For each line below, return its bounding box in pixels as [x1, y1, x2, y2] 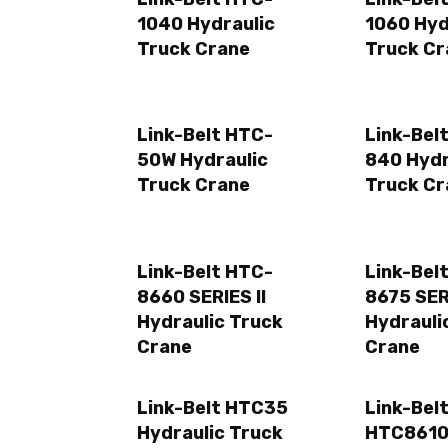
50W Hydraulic [137, 149, 268, 172]
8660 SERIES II [137, 285, 266, 308]
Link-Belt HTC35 [137, 397, 288, 420]
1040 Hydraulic [137, 13, 275, 36]
